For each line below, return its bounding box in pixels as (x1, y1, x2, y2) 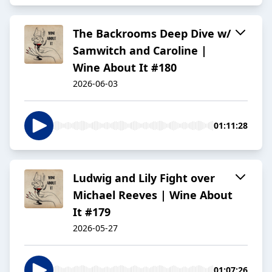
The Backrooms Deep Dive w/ (73, 26, 231, 41)
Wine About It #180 (73, 60, 177, 75)
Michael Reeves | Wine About (73, 188, 233, 203)
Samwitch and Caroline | (73, 43, 207, 58)
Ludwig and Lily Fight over (73, 171, 215, 186)
